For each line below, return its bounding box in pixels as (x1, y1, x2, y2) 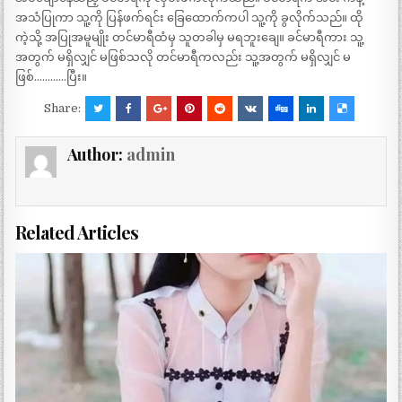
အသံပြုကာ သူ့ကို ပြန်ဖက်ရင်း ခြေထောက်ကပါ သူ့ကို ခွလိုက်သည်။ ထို (15, 10, 364, 24)
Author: (67, 143, 127, 165)
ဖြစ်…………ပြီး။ (15, 69, 88, 83)
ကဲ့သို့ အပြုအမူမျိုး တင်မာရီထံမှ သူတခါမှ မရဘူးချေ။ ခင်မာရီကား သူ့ (15, 30, 364, 44)
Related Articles (15, 219, 139, 244)
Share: (44, 100, 83, 115)
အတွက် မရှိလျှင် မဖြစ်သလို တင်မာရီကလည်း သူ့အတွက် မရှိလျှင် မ (15, 49, 352, 64)
